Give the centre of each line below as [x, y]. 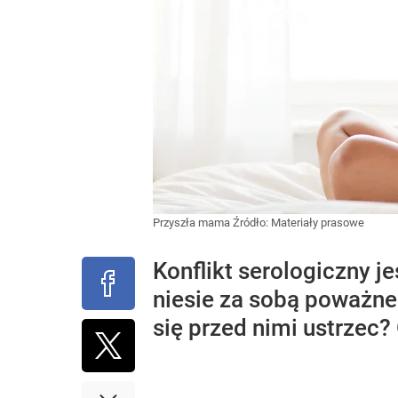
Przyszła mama [193, 223]
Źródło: [252, 223]
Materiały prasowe [318, 223]
